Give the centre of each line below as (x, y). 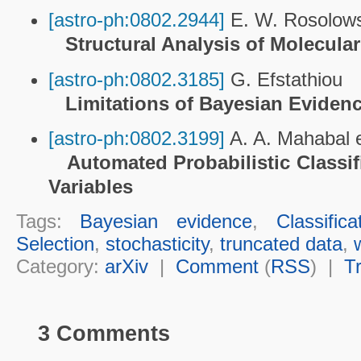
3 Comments (104, 334)
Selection (55, 243)
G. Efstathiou (283, 79)
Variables (90, 187)
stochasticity (157, 243)
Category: (60, 266)
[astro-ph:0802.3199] (136, 139)
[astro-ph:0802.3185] (136, 79)
